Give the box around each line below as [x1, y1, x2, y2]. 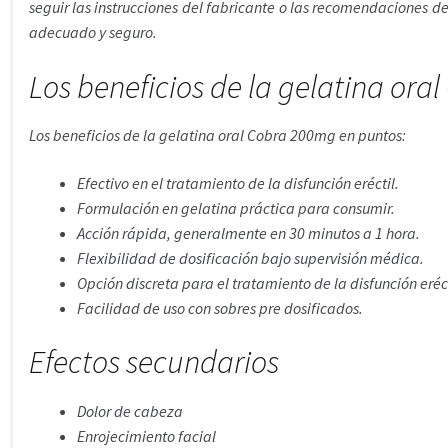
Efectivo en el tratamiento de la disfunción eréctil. [76, 172, 399, 193]
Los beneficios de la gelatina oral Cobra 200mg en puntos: [28, 125, 406, 145]
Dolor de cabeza [76, 400, 183, 421]
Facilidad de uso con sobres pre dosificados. [76, 297, 363, 318]
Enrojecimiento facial [76, 425, 216, 446]
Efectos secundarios [28, 342, 279, 383]
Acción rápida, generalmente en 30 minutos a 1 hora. [76, 222, 420, 243]
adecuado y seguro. [28, 22, 157, 43]
